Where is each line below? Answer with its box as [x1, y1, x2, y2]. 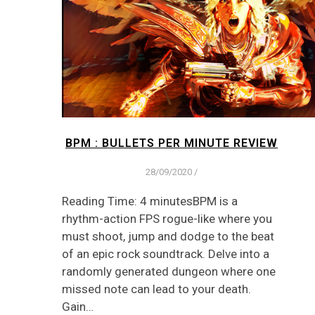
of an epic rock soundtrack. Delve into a [62, 247, 269, 262]
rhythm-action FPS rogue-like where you [62, 212, 272, 226]
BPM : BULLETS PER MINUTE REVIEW [65, 136, 278, 150]
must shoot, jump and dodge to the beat [62, 229, 274, 244]
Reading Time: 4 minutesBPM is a [62, 194, 238, 209]
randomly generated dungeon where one [62, 264, 276, 279]
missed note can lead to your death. [62, 282, 251, 297]
